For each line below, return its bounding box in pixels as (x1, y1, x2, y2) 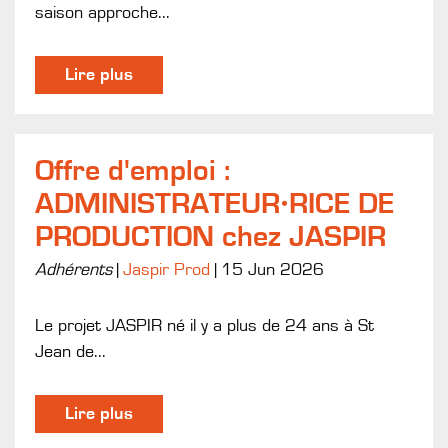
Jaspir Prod (123, 260, 210, 279)
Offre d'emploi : (35, 155, 230, 186)
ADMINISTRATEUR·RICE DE (35, 188, 394, 219)
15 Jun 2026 (221, 260, 324, 279)
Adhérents (35, 260, 112, 279)
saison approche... (35, 3, 170, 22)
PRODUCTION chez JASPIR (35, 221, 386, 252)
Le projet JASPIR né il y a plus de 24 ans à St (35, 316, 374, 335)
